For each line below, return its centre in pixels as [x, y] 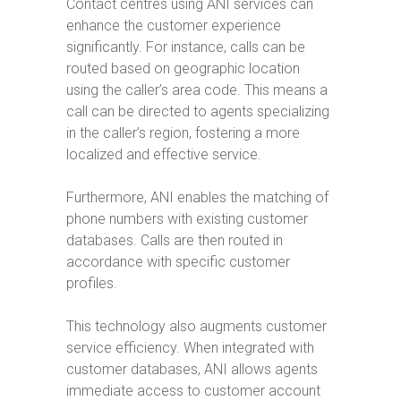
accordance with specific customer [178, 262]
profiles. [92, 283]
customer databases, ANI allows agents [192, 369]
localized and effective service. [164, 154]
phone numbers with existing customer [187, 219]
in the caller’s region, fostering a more [183, 133]
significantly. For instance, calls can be [186, 47]
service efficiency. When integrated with [190, 348]
